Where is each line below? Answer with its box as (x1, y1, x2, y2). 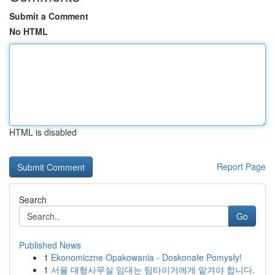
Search (19, 193, 47, 206)
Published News (19, 239, 81, 251)
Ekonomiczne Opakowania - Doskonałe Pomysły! (51, 251, 242, 263)
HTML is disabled (9, 126, 77, 138)
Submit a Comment (9, 10, 88, 22)
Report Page (217, 160, 266, 172)
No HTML (9, 25, 48, 37)
